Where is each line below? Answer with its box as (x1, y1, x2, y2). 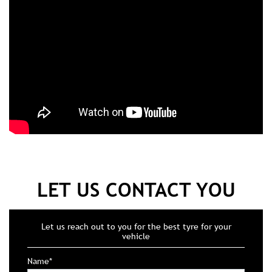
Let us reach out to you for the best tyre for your (41, 117, 231, 127)
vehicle (122, 126, 150, 137)
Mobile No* (27, 200, 69, 211)
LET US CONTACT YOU (36, 73, 236, 97)
